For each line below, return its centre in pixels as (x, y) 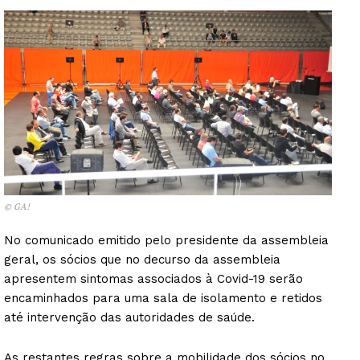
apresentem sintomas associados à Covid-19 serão (153, 278)
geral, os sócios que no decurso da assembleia (142, 259)
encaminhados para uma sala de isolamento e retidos (163, 298)
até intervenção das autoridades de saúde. (129, 317)
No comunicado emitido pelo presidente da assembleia (166, 240)
